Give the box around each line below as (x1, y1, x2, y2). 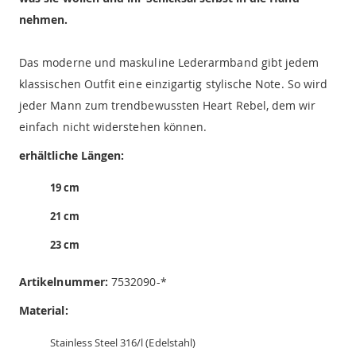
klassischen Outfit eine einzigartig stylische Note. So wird (19, 76, 328, 92)
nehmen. (19, 12, 68, 28)
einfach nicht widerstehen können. (19, 119, 207, 135)
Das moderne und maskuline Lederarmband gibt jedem (19, 55, 319, 71)
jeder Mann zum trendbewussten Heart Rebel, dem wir (19, 98, 316, 114)
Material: (19, 303, 68, 319)
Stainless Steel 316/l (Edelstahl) (50, 335, 196, 350)
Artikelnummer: (19, 274, 108, 290)
